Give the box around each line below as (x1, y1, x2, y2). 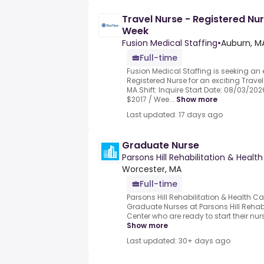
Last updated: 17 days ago (127, 110, 223, 120)
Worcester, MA (122, 163, 181, 176)
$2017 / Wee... (127, 94, 174, 105)
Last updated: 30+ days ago (127, 236, 230, 246)
